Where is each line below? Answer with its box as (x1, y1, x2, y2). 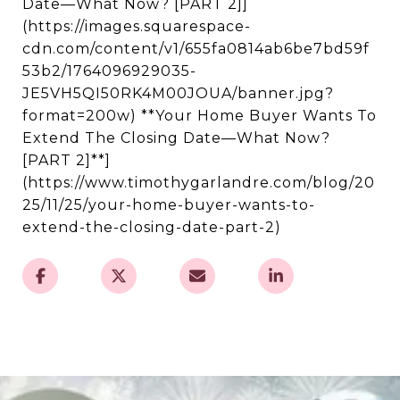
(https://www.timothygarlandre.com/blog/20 (22, 174, 375, 191)
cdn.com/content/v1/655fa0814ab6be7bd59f (22, 40, 370, 57)
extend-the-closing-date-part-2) (22, 219, 281, 236)
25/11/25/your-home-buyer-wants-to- (22, 196, 315, 213)
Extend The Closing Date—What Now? (22, 129, 330, 146)
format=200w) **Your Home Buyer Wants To (22, 107, 377, 124)
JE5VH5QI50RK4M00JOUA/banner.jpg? (22, 85, 334, 102)
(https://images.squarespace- (22, 18, 251, 35)
